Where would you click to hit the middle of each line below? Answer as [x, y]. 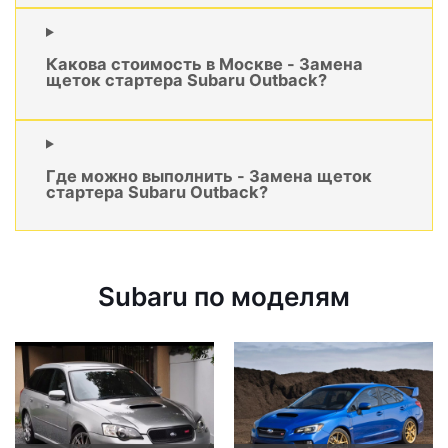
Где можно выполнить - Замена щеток [209, 176]
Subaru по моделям [224, 297]
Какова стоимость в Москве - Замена [204, 64]
